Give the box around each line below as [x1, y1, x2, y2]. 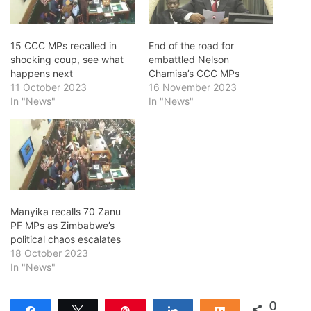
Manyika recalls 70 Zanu [10, 205, 121, 217]
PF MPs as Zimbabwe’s [10, 219, 115, 231]
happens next [10, 67, 73, 80]
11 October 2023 [10, 81, 87, 94]
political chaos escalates [10, 233, 121, 245]
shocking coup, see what [10, 53, 124, 66]
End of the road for [149, 40, 234, 52]
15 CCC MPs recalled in [10, 40, 117, 52]
